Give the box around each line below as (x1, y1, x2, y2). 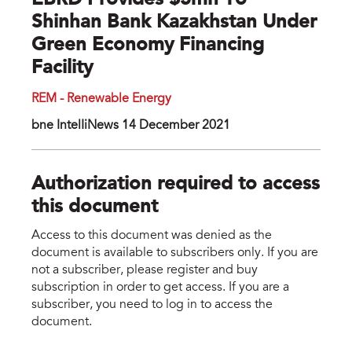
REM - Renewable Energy (31, 93, 171, 106)
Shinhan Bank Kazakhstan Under (31, 13, 317, 33)
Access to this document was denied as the (31, 229, 272, 242)
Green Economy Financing (31, 36, 264, 56)
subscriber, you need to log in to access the (31, 298, 273, 311)
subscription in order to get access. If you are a (31, 280, 289, 294)
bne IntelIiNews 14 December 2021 (31, 119, 230, 133)
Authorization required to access (31, 175, 320, 195)
